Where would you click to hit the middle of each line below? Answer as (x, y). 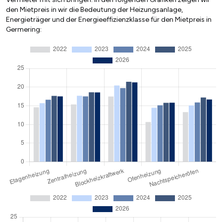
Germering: (24, 30)
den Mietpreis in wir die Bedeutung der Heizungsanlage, (94, 10)
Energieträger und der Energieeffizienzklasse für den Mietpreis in (109, 20)
